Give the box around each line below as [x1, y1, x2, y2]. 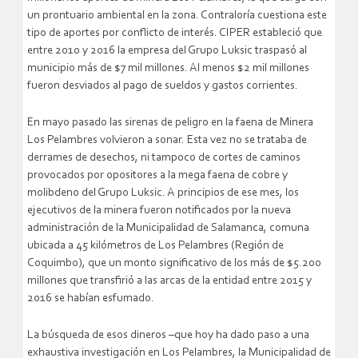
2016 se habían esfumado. [27, 292, 154, 305]
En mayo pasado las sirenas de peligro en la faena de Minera [27, 117, 313, 129]
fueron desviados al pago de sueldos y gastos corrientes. [27, 80, 298, 93]
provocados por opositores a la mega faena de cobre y [27, 169, 288, 182]
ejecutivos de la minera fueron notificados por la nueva [27, 205, 291, 217]
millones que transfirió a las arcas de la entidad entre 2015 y [27, 275, 312, 288]
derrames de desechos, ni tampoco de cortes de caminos [27, 152, 300, 165]
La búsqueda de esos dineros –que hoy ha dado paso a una [27, 329, 309, 342]
